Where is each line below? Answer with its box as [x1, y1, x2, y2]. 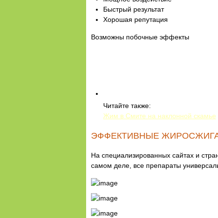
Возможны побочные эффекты [91, 33, 189, 41]
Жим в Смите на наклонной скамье [103, 111, 216, 120]
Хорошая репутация [103, 15, 168, 23]
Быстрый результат [103, 5, 164, 13]
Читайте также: [103, 101, 151, 109]
